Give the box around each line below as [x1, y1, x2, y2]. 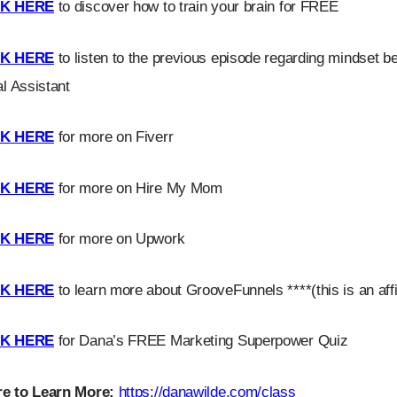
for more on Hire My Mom [53, 179, 222, 197]
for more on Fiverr [53, 128, 174, 145]
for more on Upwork [53, 230, 185, 247]
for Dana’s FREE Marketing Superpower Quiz [53, 332, 348, 349]
